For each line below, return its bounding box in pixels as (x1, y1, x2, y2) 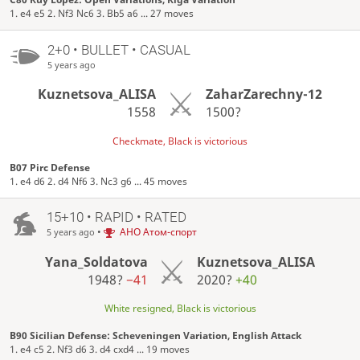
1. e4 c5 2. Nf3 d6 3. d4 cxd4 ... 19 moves (10, 342, 190, 356)
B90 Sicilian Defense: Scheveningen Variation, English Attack (10, 328, 302, 342)
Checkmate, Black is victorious (112, 133, 247, 148)
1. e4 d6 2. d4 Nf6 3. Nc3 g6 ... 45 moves (10, 174, 188, 188)
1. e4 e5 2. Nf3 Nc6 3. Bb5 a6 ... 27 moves (10, 6, 194, 20)
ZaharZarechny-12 (205, 85, 322, 104)
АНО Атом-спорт (119, 225, 197, 239)
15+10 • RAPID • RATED (46, 209, 186, 226)
